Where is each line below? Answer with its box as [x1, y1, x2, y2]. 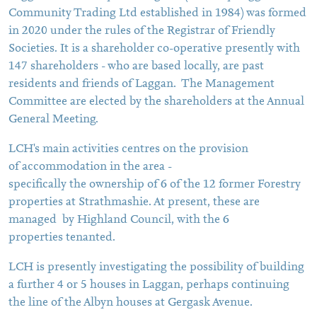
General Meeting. [8, 113, 98, 126]
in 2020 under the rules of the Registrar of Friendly [8, 25, 275, 38]
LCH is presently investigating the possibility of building [8, 261, 304, 274]
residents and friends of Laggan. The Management [8, 78, 275, 91]
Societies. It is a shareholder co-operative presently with [8, 42, 300, 55]
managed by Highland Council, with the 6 [8, 214, 229, 226]
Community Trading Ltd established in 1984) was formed [8, 7, 306, 20]
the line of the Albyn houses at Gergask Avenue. [8, 296, 253, 309]
